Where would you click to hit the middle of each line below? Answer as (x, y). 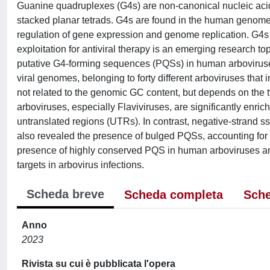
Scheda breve (65, 194)
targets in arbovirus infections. (80, 165)
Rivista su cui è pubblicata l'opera (99, 263)
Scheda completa (174, 194)
